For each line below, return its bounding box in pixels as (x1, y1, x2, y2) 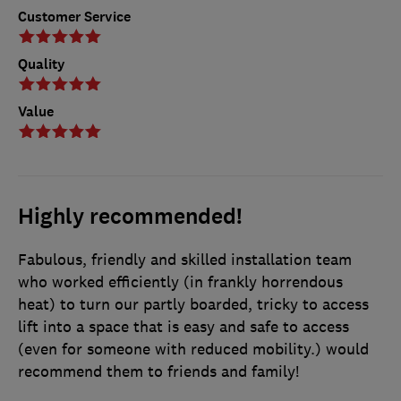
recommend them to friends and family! (18, 361, 299, 381)
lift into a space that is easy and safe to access (18, 316, 349, 337)
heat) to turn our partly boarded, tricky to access (18, 294, 369, 314)
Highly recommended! (18, 201, 243, 231)
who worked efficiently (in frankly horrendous (18, 271, 343, 292)
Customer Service (18, 6, 131, 26)
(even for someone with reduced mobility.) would (18, 338, 369, 359)
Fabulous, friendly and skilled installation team (18, 249, 352, 269)
